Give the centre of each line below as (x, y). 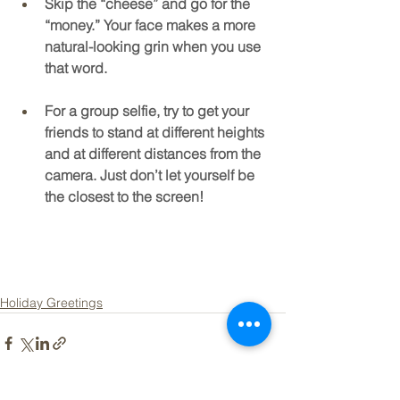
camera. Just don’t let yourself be (151, 175)
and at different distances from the (154, 154)
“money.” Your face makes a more (152, 25)
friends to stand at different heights (156, 133)
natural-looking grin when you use (154, 47)
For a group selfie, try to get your (149, 111)
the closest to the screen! (124, 197)
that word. (76, 68)
